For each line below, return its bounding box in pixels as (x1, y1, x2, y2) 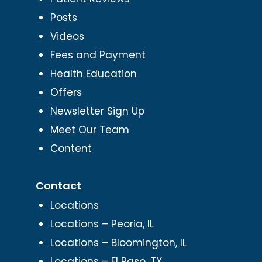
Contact (35, 178, 81, 193)
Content (50, 141, 92, 156)
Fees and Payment (50, 47, 146, 62)
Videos (50, 29, 84, 43)
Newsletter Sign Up (50, 104, 144, 118)
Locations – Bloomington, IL (50, 235, 187, 250)
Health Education (50, 66, 137, 81)
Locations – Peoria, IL (50, 216, 154, 231)
